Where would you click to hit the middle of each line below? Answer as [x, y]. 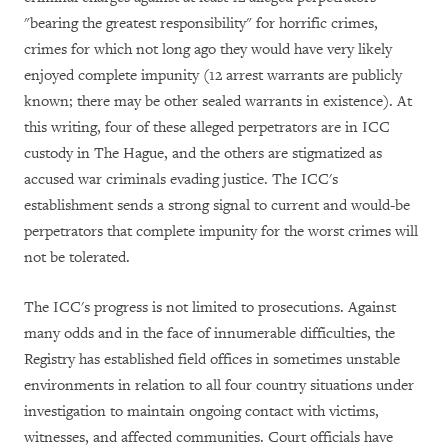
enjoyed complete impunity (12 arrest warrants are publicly [213, 75]
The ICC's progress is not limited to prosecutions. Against [210, 307]
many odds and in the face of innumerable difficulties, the [209, 333]
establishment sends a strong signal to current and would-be [217, 205]
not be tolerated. [77, 257]
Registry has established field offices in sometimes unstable [212, 359]
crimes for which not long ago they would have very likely [208, 49]
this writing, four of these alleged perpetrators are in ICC [207, 127]
